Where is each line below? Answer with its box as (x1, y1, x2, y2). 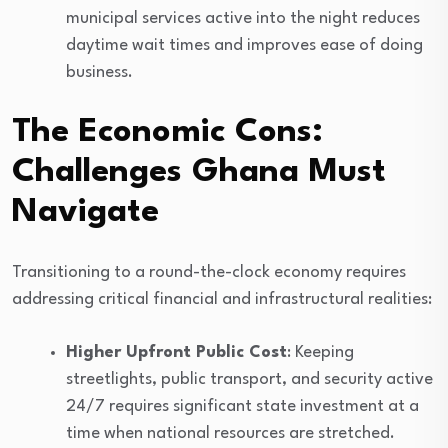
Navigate (12, 195, 159, 229)
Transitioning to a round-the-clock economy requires (12, 263, 406, 281)
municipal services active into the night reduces (66, 9, 420, 27)
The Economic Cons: (12, 115, 323, 149)
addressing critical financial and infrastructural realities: (12, 290, 432, 308)
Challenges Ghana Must (12, 155, 386, 189)
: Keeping (287, 343, 354, 361)
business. (66, 63, 133, 81)
